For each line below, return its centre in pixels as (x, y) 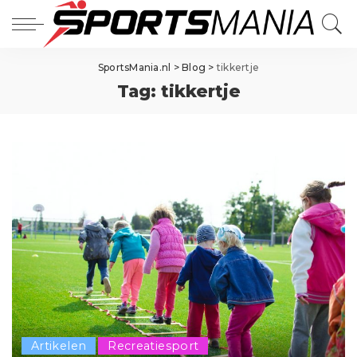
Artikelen (59, 346)
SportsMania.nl (134, 67)
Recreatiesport (153, 346)
